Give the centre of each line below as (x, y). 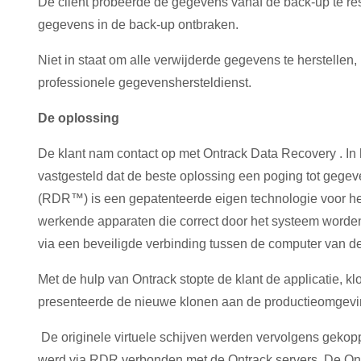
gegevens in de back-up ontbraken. (140, 25)
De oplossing (79, 118)
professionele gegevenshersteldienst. (145, 83)
